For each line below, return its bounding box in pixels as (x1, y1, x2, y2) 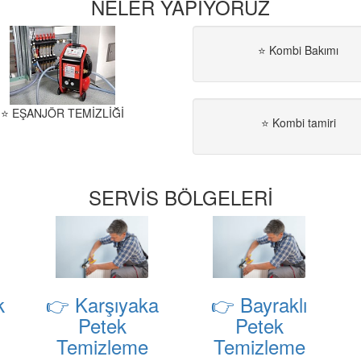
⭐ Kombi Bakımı (258, 42, 339, 59)
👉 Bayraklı (211, 290, 307, 319)
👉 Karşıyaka (45, 290, 159, 319)
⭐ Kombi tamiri (260, 114, 336, 131)
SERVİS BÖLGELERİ (88, 183, 273, 212)
